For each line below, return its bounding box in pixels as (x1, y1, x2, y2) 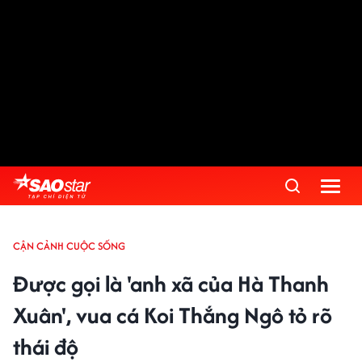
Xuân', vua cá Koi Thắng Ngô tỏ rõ (13, 299, 332, 331)
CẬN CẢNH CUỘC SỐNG (13, 238, 125, 254)
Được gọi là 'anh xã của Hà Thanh (13, 267, 329, 300)
